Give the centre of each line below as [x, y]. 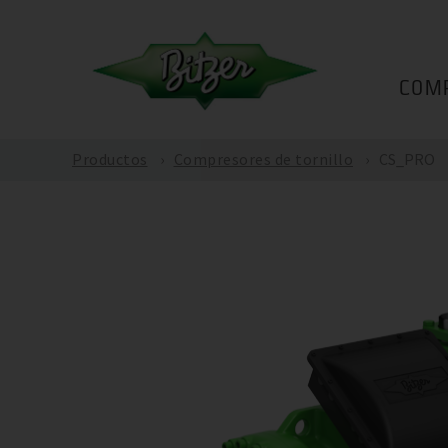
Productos [110, 159]
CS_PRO [407, 159]
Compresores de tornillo [263, 159]
